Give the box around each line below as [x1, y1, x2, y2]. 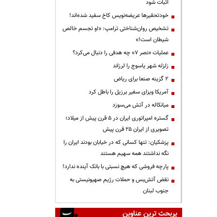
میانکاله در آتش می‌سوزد [112, 100, 169, 109]
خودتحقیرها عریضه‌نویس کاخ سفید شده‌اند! [69, 11, 169, 20]
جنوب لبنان [143, 186, 169, 195]
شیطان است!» [136, 35, 169, 44]
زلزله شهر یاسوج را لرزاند [113, 61, 169, 70]
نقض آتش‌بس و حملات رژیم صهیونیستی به [70, 175, 169, 184]
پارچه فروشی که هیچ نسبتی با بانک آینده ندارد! [62, 162, 169, 171]
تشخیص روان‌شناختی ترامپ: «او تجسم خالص [62, 24, 169, 33]
